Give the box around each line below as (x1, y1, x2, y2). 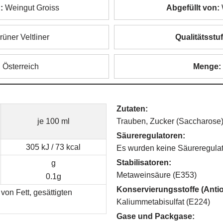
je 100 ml (37, 117, 70, 125)
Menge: (193, 62, 221, 71)
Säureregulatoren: (116, 131, 185, 140)
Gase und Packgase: (116, 212, 195, 221)
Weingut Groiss (2, 3, 59, 12)
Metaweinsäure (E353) (116, 171, 197, 179)
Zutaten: (116, 105, 148, 113)
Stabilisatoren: (116, 158, 171, 167)
